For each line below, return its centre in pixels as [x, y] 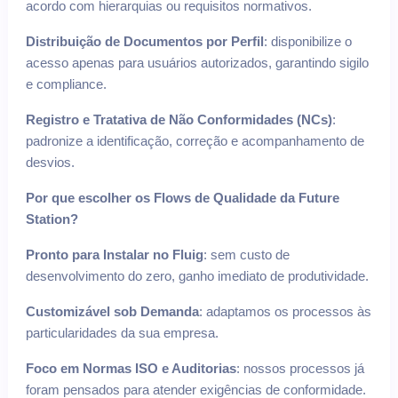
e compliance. [66, 84]
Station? [52, 219]
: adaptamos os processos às [285, 312]
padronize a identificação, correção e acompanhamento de [195, 141]
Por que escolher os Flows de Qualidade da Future [183, 198]
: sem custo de [247, 255]
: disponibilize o [308, 42]
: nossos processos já [300, 369]
